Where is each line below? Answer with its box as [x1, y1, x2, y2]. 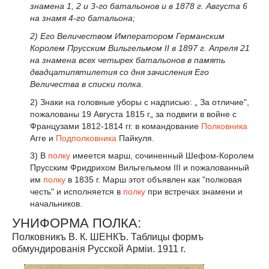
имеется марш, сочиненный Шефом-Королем [70, 151, 254, 161]
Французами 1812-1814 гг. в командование [30, 121, 201, 131]
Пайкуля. [116, 133, 154, 143]
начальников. [30, 199, 82, 209]
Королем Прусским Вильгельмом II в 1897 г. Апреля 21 [30, 43, 250, 53]
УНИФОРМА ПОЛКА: [12, 216, 141, 231]
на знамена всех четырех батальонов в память [30, 55, 225, 65]
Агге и [30, 133, 56, 143]
